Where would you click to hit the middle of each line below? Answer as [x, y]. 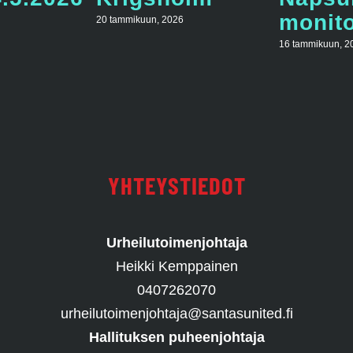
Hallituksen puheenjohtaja [176, 337]
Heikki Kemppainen [176, 266]
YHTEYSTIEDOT [176, 184]
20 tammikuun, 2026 [139, 20]
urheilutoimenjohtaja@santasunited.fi [176, 313]
